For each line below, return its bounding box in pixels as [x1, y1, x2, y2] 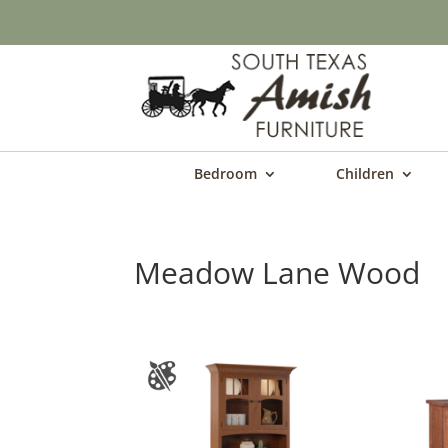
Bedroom [194, 164, 257, 183]
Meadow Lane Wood [134, 252, 421, 293]
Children [336, 164, 394, 183]
